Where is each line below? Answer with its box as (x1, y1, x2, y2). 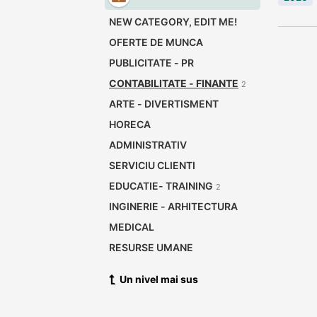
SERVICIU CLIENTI (109, 159, 195, 171)
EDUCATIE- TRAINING (109, 180, 213, 192)
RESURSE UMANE (109, 241, 193, 253)
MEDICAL (109, 221, 154, 233)
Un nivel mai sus (120, 273, 198, 285)
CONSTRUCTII (109, 303, 176, 315)
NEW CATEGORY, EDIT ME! (109, 16, 237, 28)
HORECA (109, 118, 151, 130)
